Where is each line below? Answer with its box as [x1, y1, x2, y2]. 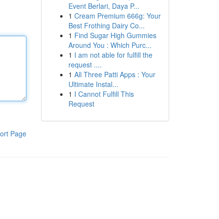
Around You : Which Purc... [68, 40, 152, 50]
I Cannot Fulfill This [74, 89, 134, 99]
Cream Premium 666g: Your [74, 11, 161, 21]
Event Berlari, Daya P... [68, 1, 139, 11]
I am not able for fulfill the [74, 50, 153, 60]
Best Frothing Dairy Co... [68, 21, 145, 30]
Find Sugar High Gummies [74, 30, 156, 40]
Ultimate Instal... [68, 79, 118, 89]
